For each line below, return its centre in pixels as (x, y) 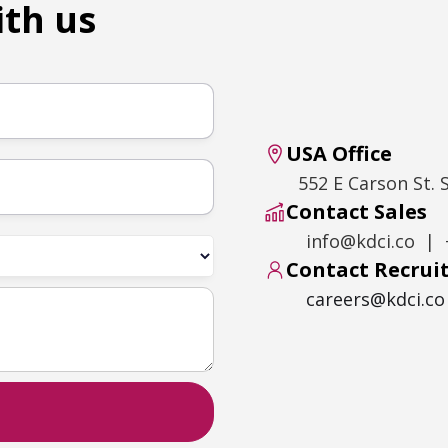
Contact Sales (357, 211)
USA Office (339, 153)
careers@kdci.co (376, 299)
